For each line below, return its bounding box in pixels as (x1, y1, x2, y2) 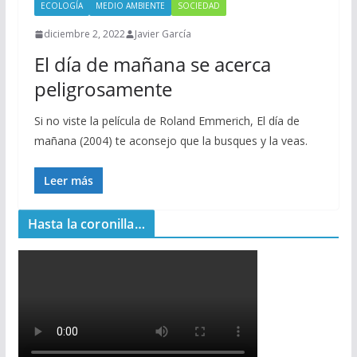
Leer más (43, 173, 93, 188)
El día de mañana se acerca (33, 51, 271, 77)
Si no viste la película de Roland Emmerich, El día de (33, 113, 300, 128)
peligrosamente (33, 76, 172, 102)
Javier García (134, 27, 191, 41)
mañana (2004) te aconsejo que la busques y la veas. (33, 133, 308, 148)
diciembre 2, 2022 (43, 27, 125, 41)
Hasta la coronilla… (27, 215, 145, 233)
